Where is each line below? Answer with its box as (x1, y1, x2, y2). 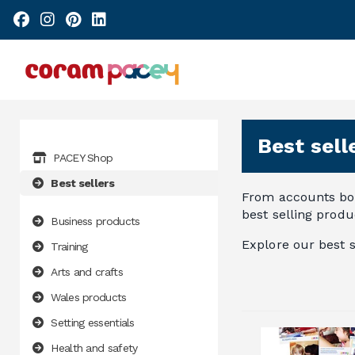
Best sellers (51, 177, 114, 190)
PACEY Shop (53, 151, 113, 165)
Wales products (51, 291, 127, 304)
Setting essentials (51, 316, 135, 330)
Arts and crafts (51, 265, 123, 279)
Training (51, 240, 88, 254)
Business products (51, 215, 140, 228)
